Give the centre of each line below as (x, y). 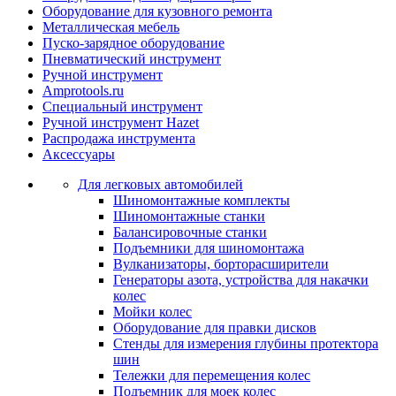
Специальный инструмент (122, 107)
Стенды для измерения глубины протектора (246, 343)
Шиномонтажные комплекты (202, 200)
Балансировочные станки (190, 232)
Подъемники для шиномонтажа (209, 248)
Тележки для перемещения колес (212, 375)
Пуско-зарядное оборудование (133, 43)
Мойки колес (152, 312)
